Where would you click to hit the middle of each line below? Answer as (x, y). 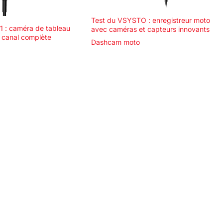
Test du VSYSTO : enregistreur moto (151, 20)
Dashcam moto (116, 42)
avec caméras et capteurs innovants (151, 29)
